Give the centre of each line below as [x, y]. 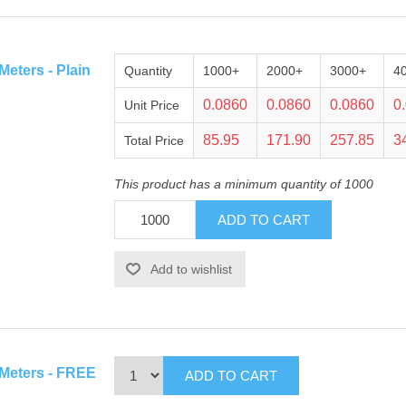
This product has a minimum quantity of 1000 [244, 184]
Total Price [154, 140]
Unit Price [152, 105]
